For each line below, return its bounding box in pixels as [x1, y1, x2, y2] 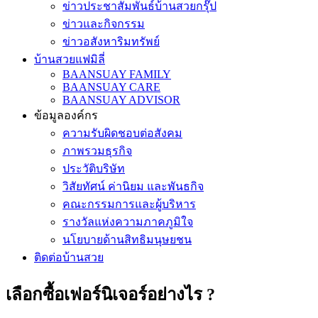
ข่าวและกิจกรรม [62, 18, 145, 30]
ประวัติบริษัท [62, 163, 125, 175]
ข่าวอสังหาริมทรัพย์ [62, 35, 160, 48]
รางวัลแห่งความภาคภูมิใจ [62, 216, 193, 228]
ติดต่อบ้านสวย [34, 251, 104, 263]
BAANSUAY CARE [62, 81, 160, 93]
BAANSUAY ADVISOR [62, 94, 180, 106]
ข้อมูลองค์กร [34, 109, 98, 121]
